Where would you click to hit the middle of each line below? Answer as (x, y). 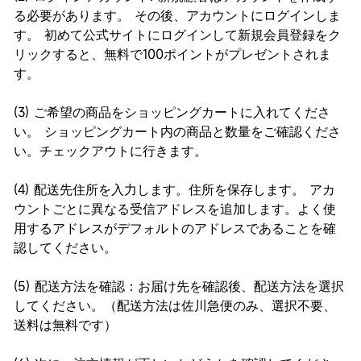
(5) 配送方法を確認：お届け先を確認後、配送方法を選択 (179, 286)
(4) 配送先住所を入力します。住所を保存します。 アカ (174, 189)
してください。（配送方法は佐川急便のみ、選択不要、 (175, 305)
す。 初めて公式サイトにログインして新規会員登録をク (177, 34)
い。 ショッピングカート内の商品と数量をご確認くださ (177, 131)
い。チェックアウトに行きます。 (110, 150)
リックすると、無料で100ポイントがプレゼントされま (172, 54)
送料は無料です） (65, 324)
